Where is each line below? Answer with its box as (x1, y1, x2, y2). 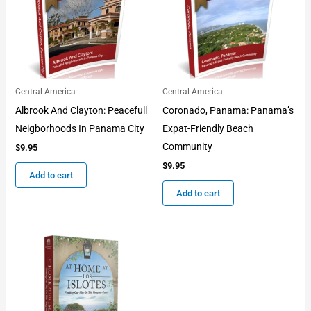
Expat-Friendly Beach (162, 123, 253, 135)
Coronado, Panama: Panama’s (162, 105, 294, 117)
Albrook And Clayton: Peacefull (15, 105, 147, 117)
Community (162, 141, 212, 153)
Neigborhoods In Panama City (15, 123, 144, 135)
